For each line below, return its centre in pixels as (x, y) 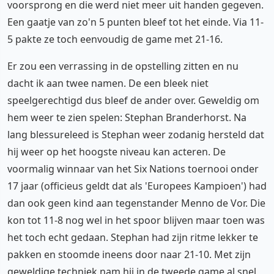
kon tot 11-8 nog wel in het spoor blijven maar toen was (136, 220)
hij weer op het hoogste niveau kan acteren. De (117, 151)
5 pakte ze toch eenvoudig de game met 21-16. (115, 39)
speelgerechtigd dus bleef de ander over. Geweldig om (133, 100)
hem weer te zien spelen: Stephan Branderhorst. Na (127, 117)
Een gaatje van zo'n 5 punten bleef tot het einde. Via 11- (135, 22)
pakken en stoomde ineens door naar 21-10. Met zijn (129, 254)
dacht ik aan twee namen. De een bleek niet (108, 83)
